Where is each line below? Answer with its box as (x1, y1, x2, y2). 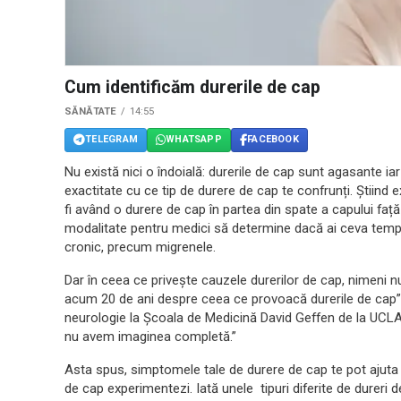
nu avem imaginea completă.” (64, 328, 236, 345)
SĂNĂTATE (64, 105, 116, 117)
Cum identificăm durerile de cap (64, 76, 320, 98)
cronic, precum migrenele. (64, 238, 216, 255)
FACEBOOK (247, 133, 299, 146)
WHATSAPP (166, 133, 222, 146)
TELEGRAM (85, 133, 138, 146)
